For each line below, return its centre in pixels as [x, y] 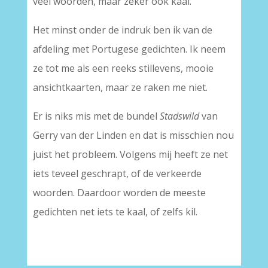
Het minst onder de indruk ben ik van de [122, 30]
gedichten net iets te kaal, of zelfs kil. [115, 212]
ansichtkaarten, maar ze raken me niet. [120, 87]
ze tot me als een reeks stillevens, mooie [123, 68]
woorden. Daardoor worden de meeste [119, 193]
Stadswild [180, 116]
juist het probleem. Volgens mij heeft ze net [130, 154]
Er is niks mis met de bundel [96, 116]
